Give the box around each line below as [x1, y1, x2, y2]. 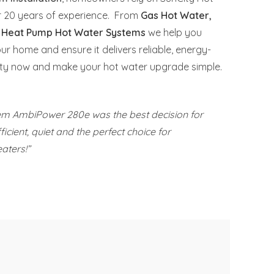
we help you [146, 26, 202, 39]
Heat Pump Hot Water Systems [1, 26, 146, 39]
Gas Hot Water [141, 9, 209, 21]
